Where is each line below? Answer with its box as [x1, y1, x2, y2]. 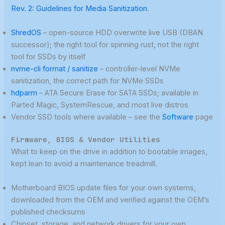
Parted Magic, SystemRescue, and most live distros [11, 100, 189, 109]
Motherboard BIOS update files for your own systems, [11, 183, 196, 192]
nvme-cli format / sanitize [11, 64, 98, 73]
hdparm [11, 88, 38, 97]
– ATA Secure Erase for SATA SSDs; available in [37, 88, 199, 97]
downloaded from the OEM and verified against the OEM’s [11, 195, 210, 204]
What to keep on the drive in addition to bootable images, [11, 147, 208, 157]
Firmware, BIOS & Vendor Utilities [11, 135, 161, 145]
